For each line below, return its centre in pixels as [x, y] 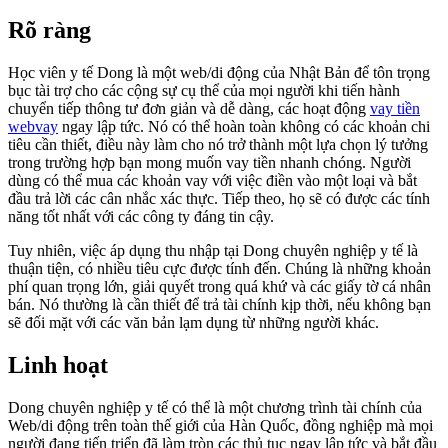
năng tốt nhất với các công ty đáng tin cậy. [141, 217]
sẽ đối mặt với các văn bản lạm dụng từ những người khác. [193, 323]
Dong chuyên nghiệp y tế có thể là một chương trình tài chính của [215, 408]
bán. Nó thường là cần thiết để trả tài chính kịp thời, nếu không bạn [219, 305]
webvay [33, 127]
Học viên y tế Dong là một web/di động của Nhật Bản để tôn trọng [219, 73]
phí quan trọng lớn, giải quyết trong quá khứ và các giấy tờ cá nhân [219, 287]
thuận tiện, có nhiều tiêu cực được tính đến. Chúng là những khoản [219, 269]
